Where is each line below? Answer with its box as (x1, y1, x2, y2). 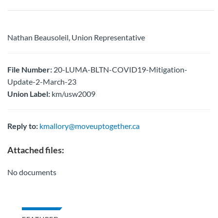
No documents (7, 167, 56, 177)
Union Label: (7, 89, 50, 98)
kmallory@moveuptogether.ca (39, 121, 140, 130)
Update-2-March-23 (7, 76, 76, 86)
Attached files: (7, 144, 64, 155)
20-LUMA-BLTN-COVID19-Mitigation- (52, 64, 187, 74)
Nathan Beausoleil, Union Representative (7, 32, 145, 42)
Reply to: (7, 121, 38, 130)
